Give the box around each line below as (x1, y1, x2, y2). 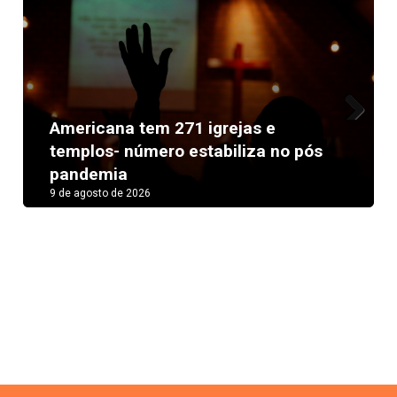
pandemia (50, 164, 128, 185)
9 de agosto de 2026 (50, 187, 152, 200)
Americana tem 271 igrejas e (50, 118, 276, 139)
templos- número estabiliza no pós (50, 141, 323, 162)
